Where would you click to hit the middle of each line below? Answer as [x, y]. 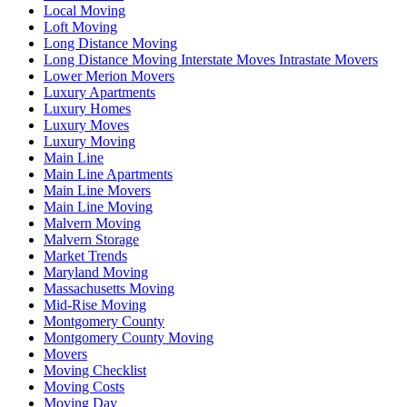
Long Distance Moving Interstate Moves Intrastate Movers [211, 59]
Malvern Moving [92, 223]
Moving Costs [84, 386]
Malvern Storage [91, 239]
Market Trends [85, 255]
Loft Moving [80, 26]
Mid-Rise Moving [95, 304]
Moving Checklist [95, 370]
